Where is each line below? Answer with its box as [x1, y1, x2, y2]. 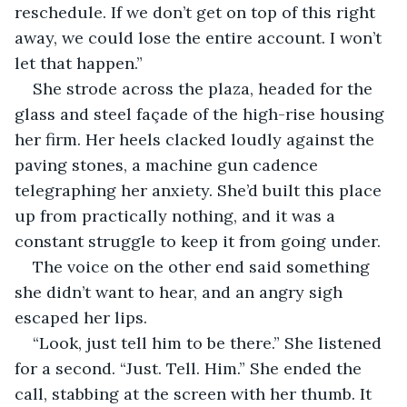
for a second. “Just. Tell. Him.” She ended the [15, 357, 366, 379]
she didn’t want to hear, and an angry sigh [15, 281, 347, 303]
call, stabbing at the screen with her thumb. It [15, 382, 376, 404]
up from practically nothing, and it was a [15, 204, 340, 226]
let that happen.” [15, 52, 143, 74]
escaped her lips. [15, 306, 152, 328]
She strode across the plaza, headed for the [33, 77, 377, 99]
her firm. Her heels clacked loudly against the [15, 128, 379, 150]
